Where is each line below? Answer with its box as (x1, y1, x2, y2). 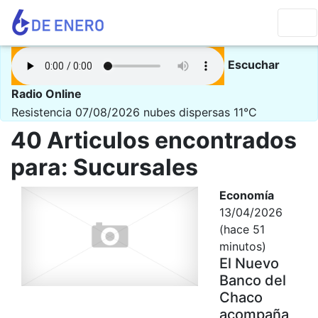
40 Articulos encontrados (11, 126, 297, 154)
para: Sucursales (11, 153, 198, 181)
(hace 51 (219, 221, 265, 236)
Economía (219, 187, 274, 202)
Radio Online (11, 87, 82, 101)
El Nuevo (219, 254, 279, 272)
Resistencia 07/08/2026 (11, 104, 140, 119)
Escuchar (228, 57, 280, 72)
